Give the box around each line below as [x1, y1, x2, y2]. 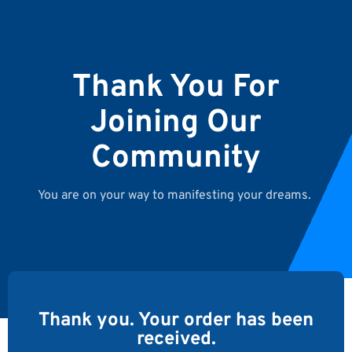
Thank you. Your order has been [38, 309, 313, 332]
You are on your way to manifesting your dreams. [38, 188, 314, 203]
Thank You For [72, 68, 280, 108]
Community [91, 139, 261, 178]
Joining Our [90, 104, 262, 143]
